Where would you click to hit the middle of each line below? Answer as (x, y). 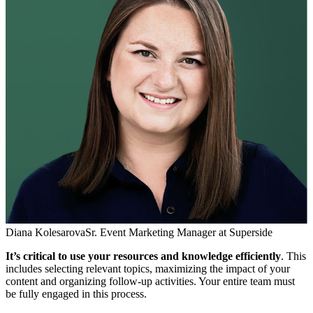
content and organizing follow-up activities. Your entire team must (150, 282)
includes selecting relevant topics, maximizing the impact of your (148, 269)
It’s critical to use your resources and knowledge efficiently (143, 256)
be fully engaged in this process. (76, 294)
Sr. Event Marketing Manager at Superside (179, 233)
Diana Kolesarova (45, 233)
